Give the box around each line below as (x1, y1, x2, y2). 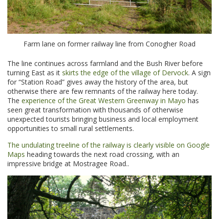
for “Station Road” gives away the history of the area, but (7, 77, 188, 87)
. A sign (188, 67, 211, 77)
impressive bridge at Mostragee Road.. (7, 158, 129, 168)
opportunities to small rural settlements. (7, 123, 134, 133)
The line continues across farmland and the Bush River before (7, 58, 203, 68)
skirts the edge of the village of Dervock (62, 67, 188, 77)
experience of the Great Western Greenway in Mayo (22, 95, 186, 105)
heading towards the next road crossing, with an (25, 149, 179, 159)
